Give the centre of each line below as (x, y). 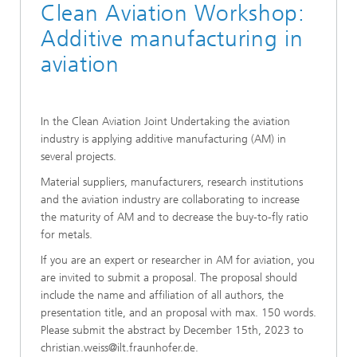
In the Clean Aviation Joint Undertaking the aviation (165, 122)
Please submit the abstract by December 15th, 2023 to (172, 331)
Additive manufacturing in (172, 39)
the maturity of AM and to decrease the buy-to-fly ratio (175, 218)
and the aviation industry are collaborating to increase (170, 200)
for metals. (67, 235)
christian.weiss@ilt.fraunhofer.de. (120, 348)
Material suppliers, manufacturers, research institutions (172, 182)
